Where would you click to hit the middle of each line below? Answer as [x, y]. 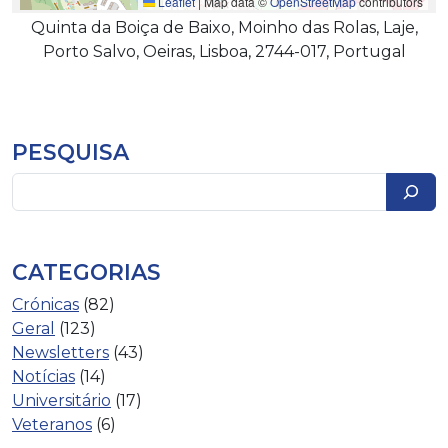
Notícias [43, 376]
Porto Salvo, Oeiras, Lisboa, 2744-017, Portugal [224, 51]
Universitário [61, 400]
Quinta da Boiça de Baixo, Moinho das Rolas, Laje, [224, 27]
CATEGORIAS [86, 272]
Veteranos [52, 424]
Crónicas [45, 304]
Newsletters [60, 352]
